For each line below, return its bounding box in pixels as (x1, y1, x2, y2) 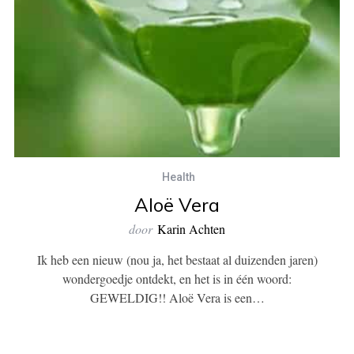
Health (161, 170, 195, 183)
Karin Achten (157, 220, 225, 237)
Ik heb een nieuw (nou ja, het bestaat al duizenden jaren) (36, 250, 318, 268)
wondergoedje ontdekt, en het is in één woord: (62, 269, 292, 287)
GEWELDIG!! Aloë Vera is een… (89, 288, 265, 306)
